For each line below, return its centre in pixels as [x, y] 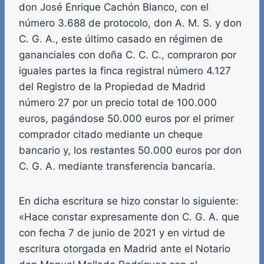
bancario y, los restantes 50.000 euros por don [130, 151]
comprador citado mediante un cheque [111, 135]
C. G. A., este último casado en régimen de [121, 39]
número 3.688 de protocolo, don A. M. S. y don [130, 23]
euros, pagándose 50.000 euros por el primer [126, 119]
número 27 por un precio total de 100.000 [118, 103]
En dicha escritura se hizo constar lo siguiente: [129, 201]
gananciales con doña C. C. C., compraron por [128, 55]
